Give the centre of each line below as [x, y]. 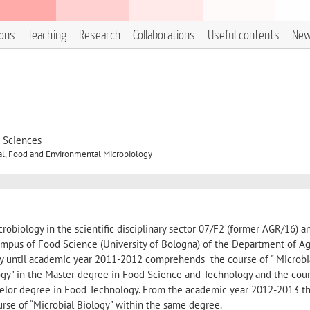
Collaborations [164, 36]
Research [100, 36]
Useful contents [244, 36]
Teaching [47, 36]
